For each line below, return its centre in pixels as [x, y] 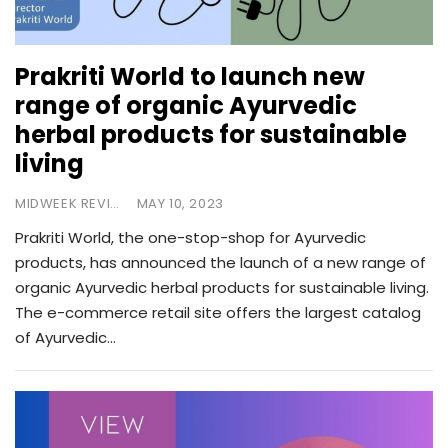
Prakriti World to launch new [190, 77]
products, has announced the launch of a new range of [220, 263]
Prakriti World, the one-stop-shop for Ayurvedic [190, 238]
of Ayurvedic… [65, 338]
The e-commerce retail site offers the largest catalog [218, 313]
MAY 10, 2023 [180, 204]
